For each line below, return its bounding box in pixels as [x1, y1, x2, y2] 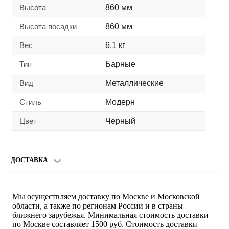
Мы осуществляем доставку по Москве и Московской [12, 192, 200, 201]
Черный [105, 117, 135, 126]
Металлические [105, 79, 164, 88]
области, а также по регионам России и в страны [12, 201, 183, 211]
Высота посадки [19, 22, 77, 31]
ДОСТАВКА [11, 156, 48, 164]
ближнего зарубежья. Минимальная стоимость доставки [12, 211, 209, 220]
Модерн [105, 98, 135, 107]
